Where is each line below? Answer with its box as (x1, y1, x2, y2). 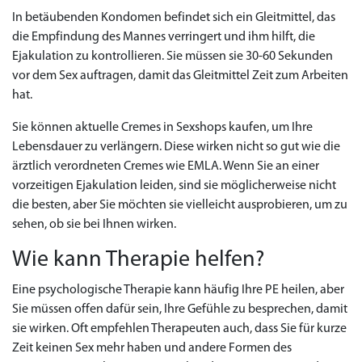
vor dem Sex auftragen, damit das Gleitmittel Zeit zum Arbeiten (12, 69, 348, 82)
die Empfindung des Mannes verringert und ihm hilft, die (12, 31, 315, 44)
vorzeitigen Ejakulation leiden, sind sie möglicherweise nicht (12, 179, 336, 192)
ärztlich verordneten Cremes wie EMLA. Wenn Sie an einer (12, 160, 319, 173)
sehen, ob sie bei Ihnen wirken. (12, 218, 176, 231)
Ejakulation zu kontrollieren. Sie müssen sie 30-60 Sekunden (12, 50, 333, 63)
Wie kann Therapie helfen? (12, 249, 264, 271)
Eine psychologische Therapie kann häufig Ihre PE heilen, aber (12, 284, 344, 297)
